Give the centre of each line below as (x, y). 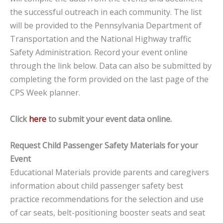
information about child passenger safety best (97, 185)
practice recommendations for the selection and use (107, 199)
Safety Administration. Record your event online (99, 53)
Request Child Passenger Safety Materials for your (104, 145)
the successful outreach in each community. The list (106, 12)
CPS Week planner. (45, 93)
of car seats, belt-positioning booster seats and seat (108, 212)
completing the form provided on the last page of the (109, 79)
